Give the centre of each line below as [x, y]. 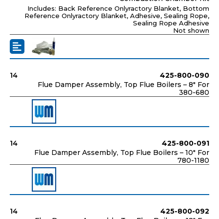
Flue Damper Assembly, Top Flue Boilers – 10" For [122, 152]
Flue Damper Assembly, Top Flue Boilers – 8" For [123, 84]
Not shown [191, 30]
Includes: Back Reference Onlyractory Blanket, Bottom [118, 8]
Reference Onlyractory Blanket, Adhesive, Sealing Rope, [117, 15]
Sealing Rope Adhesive [171, 23]
